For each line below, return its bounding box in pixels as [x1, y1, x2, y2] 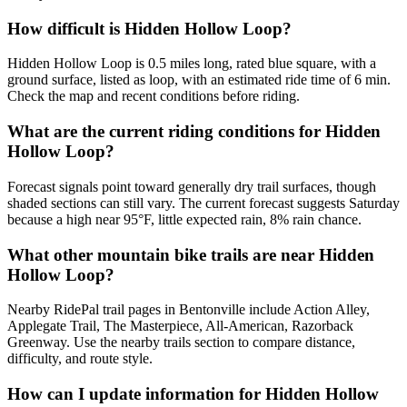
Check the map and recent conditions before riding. [7, 88, 300, 104]
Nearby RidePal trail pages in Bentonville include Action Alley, [7, 302, 370, 318]
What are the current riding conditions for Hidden [7, 122, 381, 142]
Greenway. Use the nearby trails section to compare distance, [7, 334, 355, 351]
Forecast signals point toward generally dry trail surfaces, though [7, 178, 376, 194]
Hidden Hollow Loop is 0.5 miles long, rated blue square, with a [7, 55, 376, 72]
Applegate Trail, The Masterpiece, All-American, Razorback [7, 318, 353, 334]
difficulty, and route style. [7, 351, 153, 367]
